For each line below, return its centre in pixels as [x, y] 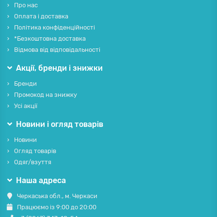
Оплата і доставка [41, 16]
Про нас [26, 5]
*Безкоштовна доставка [50, 39]
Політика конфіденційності [54, 28]
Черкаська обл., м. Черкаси [57, 196]
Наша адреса [41, 181]
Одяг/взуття [33, 162]
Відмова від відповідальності [57, 50]
